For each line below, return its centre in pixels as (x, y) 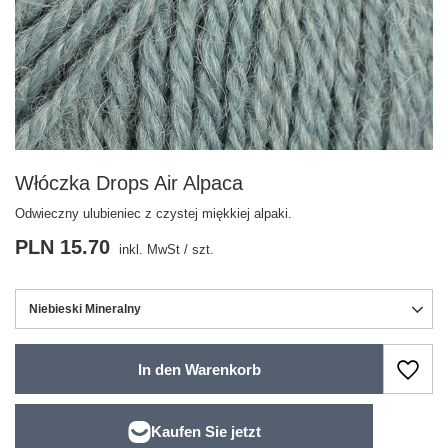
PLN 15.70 (62, 247)
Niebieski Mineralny (85, 309)
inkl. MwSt (147, 249)
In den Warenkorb (199, 369)
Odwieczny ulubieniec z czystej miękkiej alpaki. (153, 213)
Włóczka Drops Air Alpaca (129, 183)
